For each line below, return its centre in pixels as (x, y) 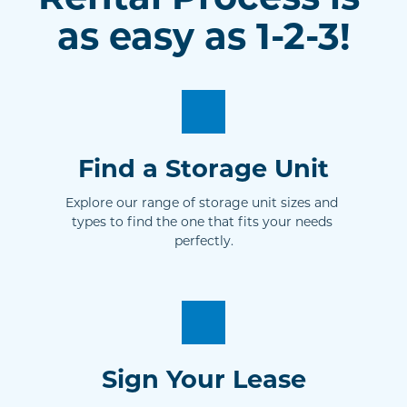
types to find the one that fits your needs (202, 221)
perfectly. (203, 240)
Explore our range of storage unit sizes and (202, 202)
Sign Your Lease (203, 378)
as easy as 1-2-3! (203, 35)
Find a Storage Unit (203, 167)
